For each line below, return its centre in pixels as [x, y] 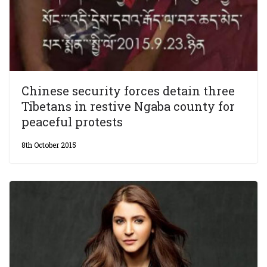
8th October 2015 [49, 145]
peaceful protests [72, 121]
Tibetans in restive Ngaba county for [128, 106]
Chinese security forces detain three [128, 90]
